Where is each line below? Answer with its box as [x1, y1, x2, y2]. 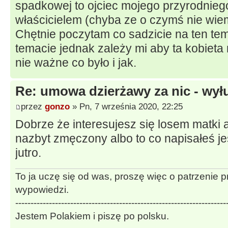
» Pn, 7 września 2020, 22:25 [70, 101, 183, 111]
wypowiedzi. [15, 184, 69, 195]
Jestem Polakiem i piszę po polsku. [15, 211, 169, 222]
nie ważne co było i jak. [15, 56, 136, 70]
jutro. [15, 146, 41, 159]
